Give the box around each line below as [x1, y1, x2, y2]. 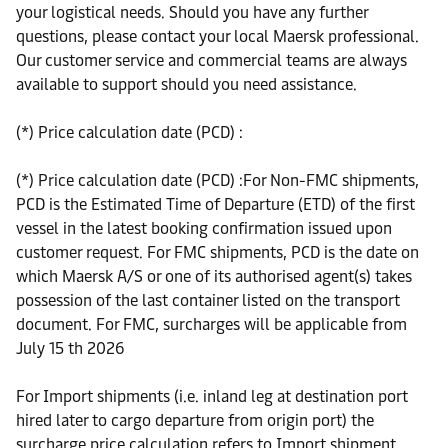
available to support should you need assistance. [16, 75, 357, 94]
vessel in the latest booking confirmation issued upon [16, 219, 392, 238]
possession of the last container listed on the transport [16, 291, 400, 310]
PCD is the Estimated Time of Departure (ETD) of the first [16, 195, 415, 214]
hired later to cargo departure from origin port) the [16, 411, 374, 430]
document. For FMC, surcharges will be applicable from [16, 315, 407, 334]
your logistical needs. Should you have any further [16, 3, 368, 22]
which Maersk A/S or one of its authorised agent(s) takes [16, 267, 412, 286]
